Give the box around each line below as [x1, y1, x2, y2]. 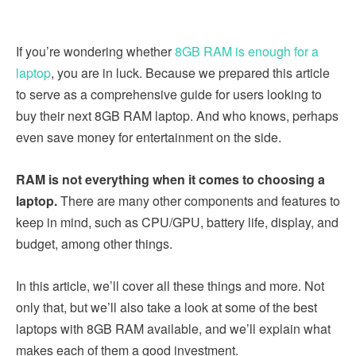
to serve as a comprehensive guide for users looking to [16, 85, 322, 104]
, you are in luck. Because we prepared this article [51, 64, 330, 83]
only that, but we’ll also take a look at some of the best [16, 298, 317, 317]
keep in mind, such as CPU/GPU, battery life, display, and [16, 213, 339, 232]
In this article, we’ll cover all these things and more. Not [16, 277, 324, 296]
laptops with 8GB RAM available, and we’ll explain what [16, 319, 331, 339]
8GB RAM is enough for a [175, 42, 319, 61]
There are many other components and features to [60, 192, 340, 211]
